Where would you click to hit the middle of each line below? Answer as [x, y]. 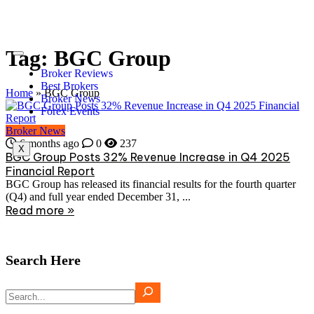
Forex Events [70, 111]
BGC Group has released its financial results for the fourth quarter [151, 184]
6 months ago [48, 143]
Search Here [43, 260]
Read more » [40, 210]
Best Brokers [69, 86]
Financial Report [50, 171]
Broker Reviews [77, 73]
